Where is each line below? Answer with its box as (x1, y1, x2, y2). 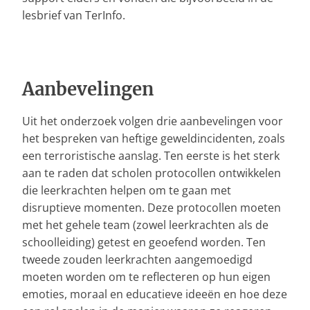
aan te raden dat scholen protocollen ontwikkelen (22, 165, 281, 181)
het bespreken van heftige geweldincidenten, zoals (22, 130, 285, 146)
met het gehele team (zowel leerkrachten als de (22, 217, 268, 232)
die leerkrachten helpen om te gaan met (22, 182, 231, 198)
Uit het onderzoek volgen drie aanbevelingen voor (22, 113, 283, 129)
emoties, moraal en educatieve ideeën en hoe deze (22, 286, 287, 302)
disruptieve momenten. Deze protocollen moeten (22, 199, 281, 215)
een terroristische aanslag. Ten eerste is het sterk (22, 147, 280, 163)
